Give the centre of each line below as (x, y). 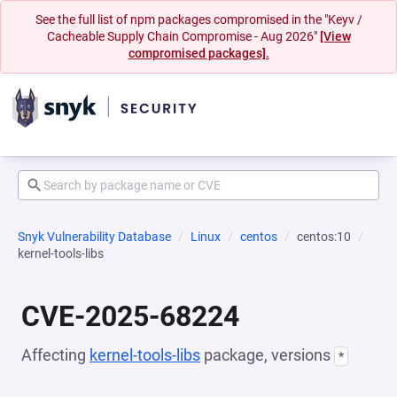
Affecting (55, 355)
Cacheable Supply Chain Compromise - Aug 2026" (183, 36)
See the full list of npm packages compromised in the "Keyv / (198, 19)
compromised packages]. (198, 53)
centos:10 (324, 237)
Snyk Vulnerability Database (94, 237)
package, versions (267, 355)
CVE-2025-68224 (130, 316)
